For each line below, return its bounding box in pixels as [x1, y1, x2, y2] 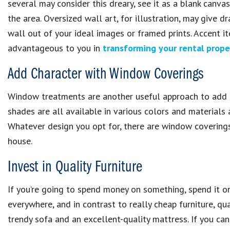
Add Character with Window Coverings [8, 66, 203, 83]
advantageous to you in [8, 42, 103, 54]
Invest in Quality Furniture [8, 159, 142, 176]
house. [8, 135, 32, 147]
